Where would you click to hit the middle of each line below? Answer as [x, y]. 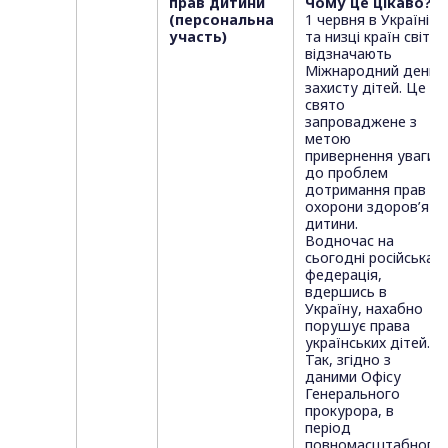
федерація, [343, 275]
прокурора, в [349, 411]
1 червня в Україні [366, 20]
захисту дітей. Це [365, 88]
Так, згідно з [347, 360]
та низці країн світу [371, 37]
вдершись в [345, 292]
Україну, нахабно [363, 309]
